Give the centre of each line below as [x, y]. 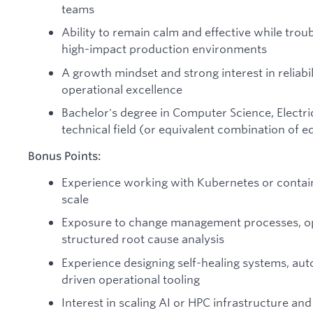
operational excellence [122, 89]
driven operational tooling [131, 279]
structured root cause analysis [143, 239]
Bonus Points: [65, 155]
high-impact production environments [164, 49]
